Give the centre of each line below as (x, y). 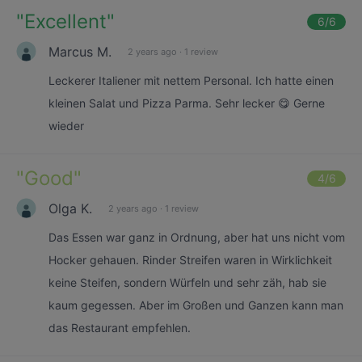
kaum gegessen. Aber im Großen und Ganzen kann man (196, 305)
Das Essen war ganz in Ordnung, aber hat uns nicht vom (197, 237)
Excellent (65, 21)
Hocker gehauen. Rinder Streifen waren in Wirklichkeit (190, 260)
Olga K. (70, 208)
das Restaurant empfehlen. (120, 328)
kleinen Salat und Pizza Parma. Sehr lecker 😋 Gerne (187, 103)
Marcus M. (80, 51)
